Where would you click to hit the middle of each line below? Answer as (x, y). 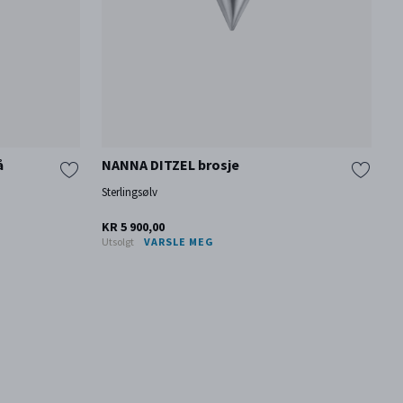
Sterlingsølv (129, 192)
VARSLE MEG (179, 242)
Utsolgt (117, 242)
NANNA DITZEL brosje (170, 165)
